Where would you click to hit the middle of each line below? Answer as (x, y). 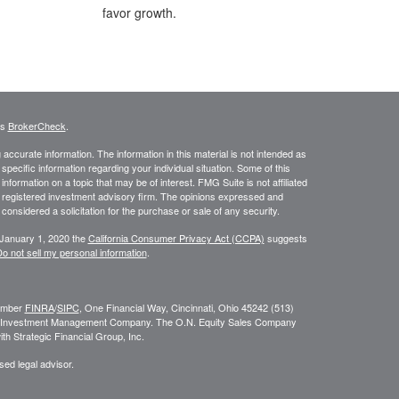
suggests (285, 238)
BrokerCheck (37, 126)
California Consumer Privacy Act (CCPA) (176, 238)
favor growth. (139, 13)
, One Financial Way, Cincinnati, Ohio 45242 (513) (186, 308)
